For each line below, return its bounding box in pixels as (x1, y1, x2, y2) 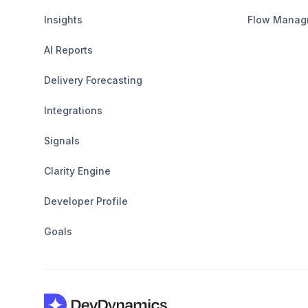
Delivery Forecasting (44, 74, 142, 86)
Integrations (44, 104, 102, 116)
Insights (44, 13, 82, 25)
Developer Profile (44, 195, 128, 207)
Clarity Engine (44, 164, 111, 177)
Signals (44, 134, 80, 146)
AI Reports (44, 43, 93, 56)
